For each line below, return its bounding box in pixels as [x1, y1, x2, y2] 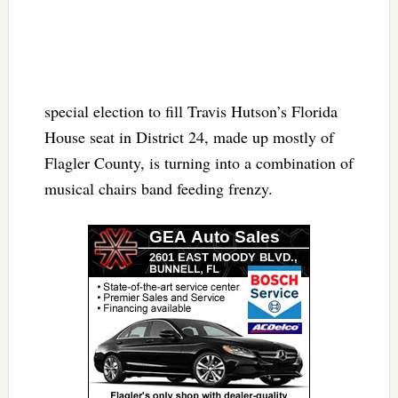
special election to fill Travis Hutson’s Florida [44, 100, 338, 123]
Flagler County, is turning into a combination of [44, 152, 354, 174]
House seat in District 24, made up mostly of [44, 126, 334, 148]
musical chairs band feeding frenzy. [44, 178, 273, 200]
